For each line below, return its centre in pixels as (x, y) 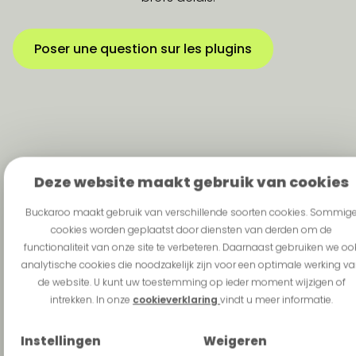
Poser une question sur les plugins (143, 49)
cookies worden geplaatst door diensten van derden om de (191, 230)
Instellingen (60, 341)
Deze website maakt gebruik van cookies (191, 182)
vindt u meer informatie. (276, 300)
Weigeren (235, 341)
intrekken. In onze (91, 300)
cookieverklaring (176, 300)
